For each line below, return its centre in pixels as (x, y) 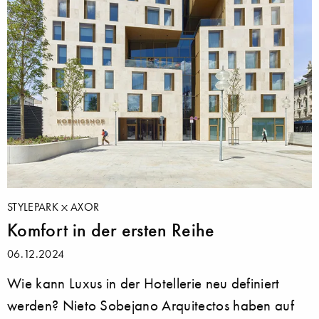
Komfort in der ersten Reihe (111, 230)
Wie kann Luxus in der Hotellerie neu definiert (143, 283)
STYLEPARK (35, 206)
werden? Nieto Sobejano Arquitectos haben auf (151, 305)
